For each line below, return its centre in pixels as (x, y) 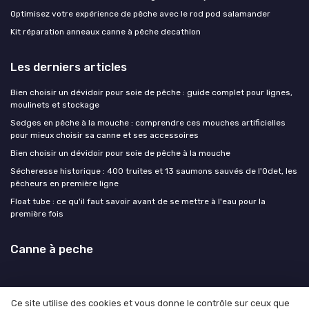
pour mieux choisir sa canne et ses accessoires (104, 136)
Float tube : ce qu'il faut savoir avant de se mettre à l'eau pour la (138, 202)
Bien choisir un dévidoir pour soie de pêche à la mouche (120, 153)
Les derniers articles (69, 67)
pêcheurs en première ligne (64, 184)
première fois (37, 214)
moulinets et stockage (55, 105)
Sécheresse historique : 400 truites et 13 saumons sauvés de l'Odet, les (154, 171)
